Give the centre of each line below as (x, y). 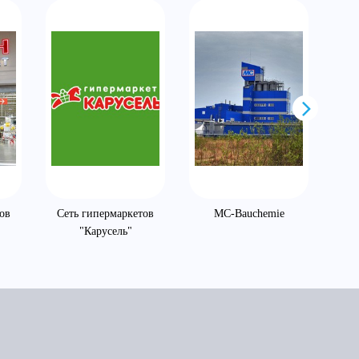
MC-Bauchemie (249, 214)
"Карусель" (105, 232)
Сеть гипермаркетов (105, 214)
